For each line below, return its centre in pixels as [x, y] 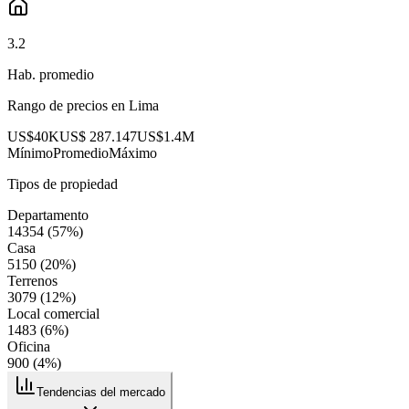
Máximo [133, 153]
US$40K [33, 137]
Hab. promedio [51, 75]
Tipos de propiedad [63, 184]
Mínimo [30, 153]
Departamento [48, 215]
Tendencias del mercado [101, 393]
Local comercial [53, 314]
